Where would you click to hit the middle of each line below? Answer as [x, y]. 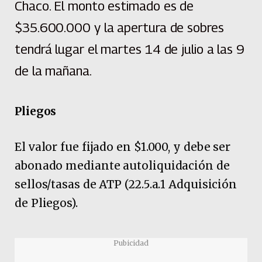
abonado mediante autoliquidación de [122, 166]
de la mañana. [53, 71]
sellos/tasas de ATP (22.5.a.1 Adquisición [126, 185]
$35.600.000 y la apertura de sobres [119, 28]
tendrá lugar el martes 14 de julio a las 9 [130, 49]
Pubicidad [131, 243]
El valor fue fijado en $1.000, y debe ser [123, 147]
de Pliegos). [46, 203]
